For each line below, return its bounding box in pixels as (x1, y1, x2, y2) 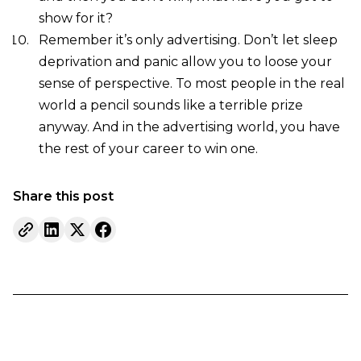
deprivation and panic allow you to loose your (38, 53, 332, 69)
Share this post (12, 188, 114, 204)
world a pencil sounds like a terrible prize (38, 97, 303, 113)
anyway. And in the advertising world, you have (38, 118, 340, 135)
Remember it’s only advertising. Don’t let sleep (38, 31, 338, 48)
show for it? (38, 10, 113, 26)
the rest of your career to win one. (38, 140, 258, 156)
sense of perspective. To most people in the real (38, 75, 345, 91)
